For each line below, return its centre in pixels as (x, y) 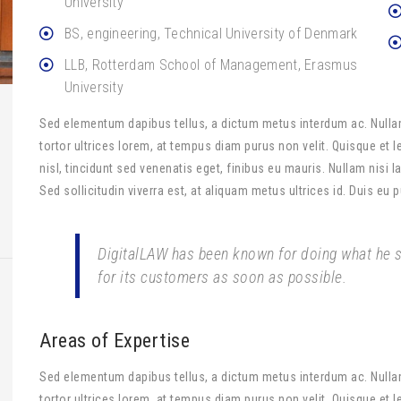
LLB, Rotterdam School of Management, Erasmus (211, 65)
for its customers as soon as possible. (222, 277)
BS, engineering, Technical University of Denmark (211, 34)
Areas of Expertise (115, 341)
